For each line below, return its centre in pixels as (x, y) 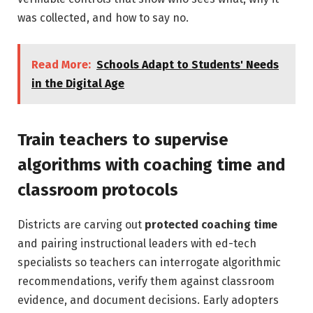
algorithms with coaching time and (152, 165)
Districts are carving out (81, 224)
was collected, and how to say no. (103, 17)
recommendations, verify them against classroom (146, 281)
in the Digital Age (78, 84)
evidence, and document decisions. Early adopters (148, 300)
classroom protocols (98, 190)
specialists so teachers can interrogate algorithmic (149, 262)
